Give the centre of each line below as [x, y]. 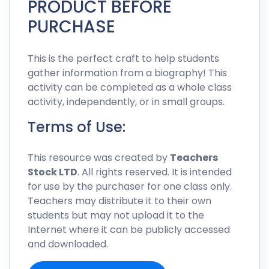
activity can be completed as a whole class [130, 88]
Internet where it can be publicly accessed [129, 230]
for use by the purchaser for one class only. [130, 187]
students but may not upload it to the [116, 216]
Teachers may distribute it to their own [119, 201]
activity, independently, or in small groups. [126, 102]
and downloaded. [68, 244]
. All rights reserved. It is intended [155, 172]
